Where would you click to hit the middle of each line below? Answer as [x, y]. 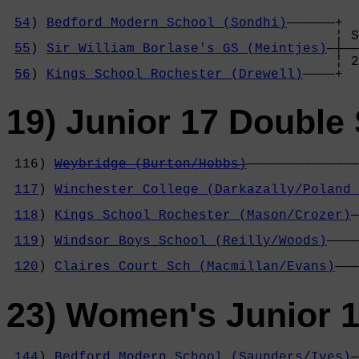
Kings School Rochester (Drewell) [175, 74]
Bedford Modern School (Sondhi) [167, 23]
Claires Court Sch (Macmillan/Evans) [195, 267]
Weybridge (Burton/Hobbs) [151, 165]
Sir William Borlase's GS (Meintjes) [187, 48]
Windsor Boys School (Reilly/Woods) [191, 242]
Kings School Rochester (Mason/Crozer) [203, 216]
